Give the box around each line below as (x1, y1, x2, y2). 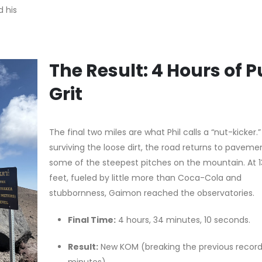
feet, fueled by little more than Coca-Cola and (49, 171, 242, 184)
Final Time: (68, 213, 116, 226)
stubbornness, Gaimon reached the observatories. (49, 187, 254, 199)
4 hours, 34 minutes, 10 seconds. (116, 213, 250, 226)
